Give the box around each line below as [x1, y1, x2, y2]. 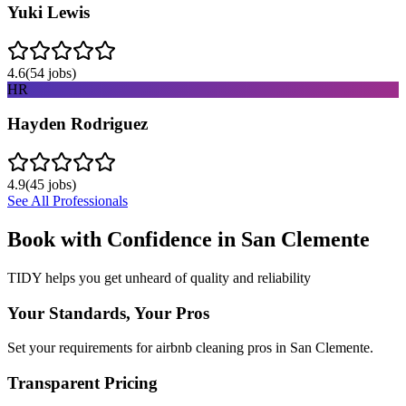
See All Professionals [7, 193, 128, 208]
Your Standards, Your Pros [7, 303, 209, 323]
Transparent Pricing [7, 372, 158, 392]
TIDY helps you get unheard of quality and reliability [7, 269, 311, 285]
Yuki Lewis [7, 2, 90, 22]
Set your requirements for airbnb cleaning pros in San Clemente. [7, 340, 373, 356]
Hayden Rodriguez [7, 114, 148, 134]
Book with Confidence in [7, 227, 241, 251]
